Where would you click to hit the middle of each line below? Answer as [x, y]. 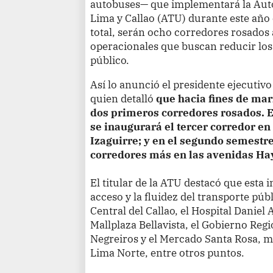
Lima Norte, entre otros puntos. [168, 253]
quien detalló [123, 99]
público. [110, 60]
